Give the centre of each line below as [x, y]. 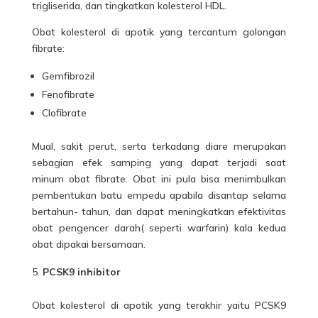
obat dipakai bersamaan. [88, 244]
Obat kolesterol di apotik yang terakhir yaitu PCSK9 [159, 305]
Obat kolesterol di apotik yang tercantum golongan [159, 32]
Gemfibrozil [68, 76]
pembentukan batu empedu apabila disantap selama [159, 195]
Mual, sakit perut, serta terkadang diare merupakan [159, 146]
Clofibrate [64, 113]
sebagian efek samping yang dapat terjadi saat [159, 163]
